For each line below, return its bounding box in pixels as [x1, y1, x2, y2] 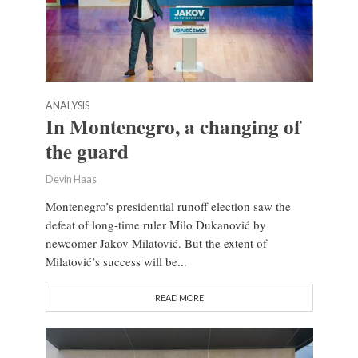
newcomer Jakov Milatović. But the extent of [45, 234, 267, 251]
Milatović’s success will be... [45, 253, 187, 269]
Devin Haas [45, 173, 97, 185]
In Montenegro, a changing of [45, 111, 300, 141]
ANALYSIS [45, 99, 89, 112]
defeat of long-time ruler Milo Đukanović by [45, 216, 266, 233]
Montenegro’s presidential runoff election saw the [45, 197, 291, 214]
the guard [45, 136, 129, 166]
